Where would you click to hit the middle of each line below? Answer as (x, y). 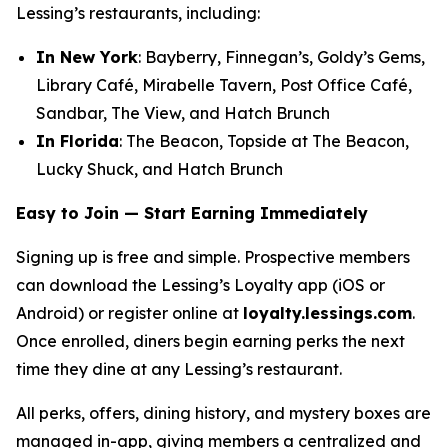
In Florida (77, 141)
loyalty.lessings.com (327, 313)
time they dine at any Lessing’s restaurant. (179, 369)
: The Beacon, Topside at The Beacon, (264, 141)
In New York (87, 57)
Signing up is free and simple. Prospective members (213, 257)
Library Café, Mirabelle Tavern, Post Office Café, (224, 85)
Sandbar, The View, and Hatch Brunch (183, 113)
